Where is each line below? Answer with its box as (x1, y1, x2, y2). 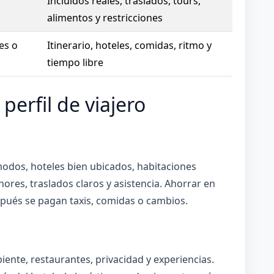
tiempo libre (46, 55, 103, 69)
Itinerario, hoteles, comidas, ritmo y (46, 38, 212, 52)
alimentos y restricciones (46, 10, 163, 24)
